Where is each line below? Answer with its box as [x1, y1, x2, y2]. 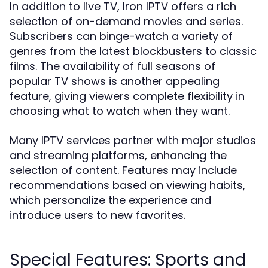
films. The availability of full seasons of [10, 59, 215, 74]
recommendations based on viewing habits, [10, 178, 245, 193]
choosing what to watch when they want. [10, 103, 230, 118]
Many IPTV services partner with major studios [10, 133, 256, 148]
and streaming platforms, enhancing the [10, 148, 227, 163]
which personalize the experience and [10, 193, 211, 208]
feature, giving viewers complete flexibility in [10, 89, 245, 103]
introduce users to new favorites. [10, 208, 185, 223]
